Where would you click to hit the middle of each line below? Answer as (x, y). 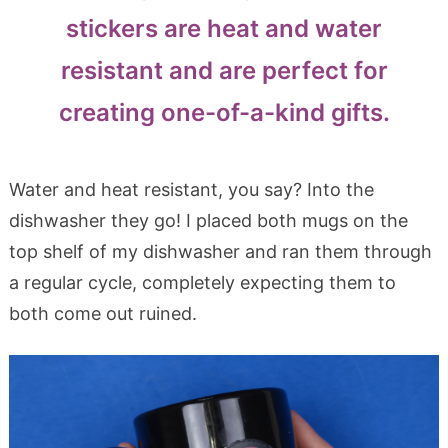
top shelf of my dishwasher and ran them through (220, 251)
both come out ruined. (102, 313)
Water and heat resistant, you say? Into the (191, 189)
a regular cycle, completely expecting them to (202, 282)
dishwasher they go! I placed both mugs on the (208, 220)
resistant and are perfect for (224, 70)
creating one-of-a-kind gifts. (224, 112)
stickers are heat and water (224, 28)
